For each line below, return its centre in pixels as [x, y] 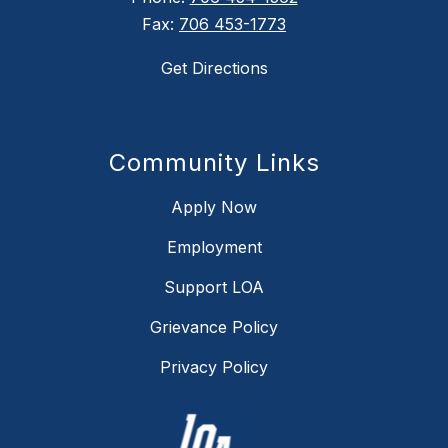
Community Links [214, 163]
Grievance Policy [214, 327]
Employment [214, 247]
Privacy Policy [214, 367]
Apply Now [214, 207]
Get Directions [214, 68]
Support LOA [214, 287]
